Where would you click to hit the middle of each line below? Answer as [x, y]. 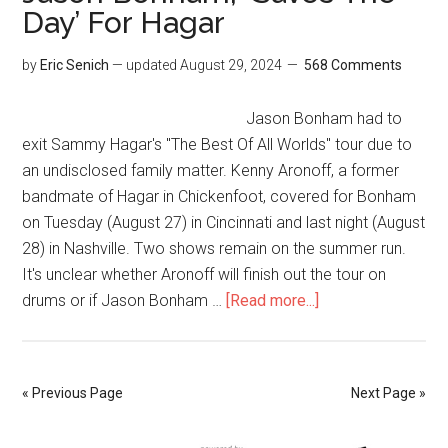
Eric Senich [75, 65]
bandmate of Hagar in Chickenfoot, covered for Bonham [219, 196]
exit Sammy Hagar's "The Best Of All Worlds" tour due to [217, 144]
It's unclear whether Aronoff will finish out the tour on [204, 274]
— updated [145, 65]
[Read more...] [273, 300]
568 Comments [353, 65]
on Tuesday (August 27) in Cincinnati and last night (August [224, 222]
